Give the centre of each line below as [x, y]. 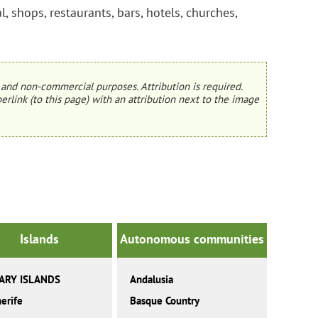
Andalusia [151, 280]
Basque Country [164, 301]
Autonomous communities [192, 239]
